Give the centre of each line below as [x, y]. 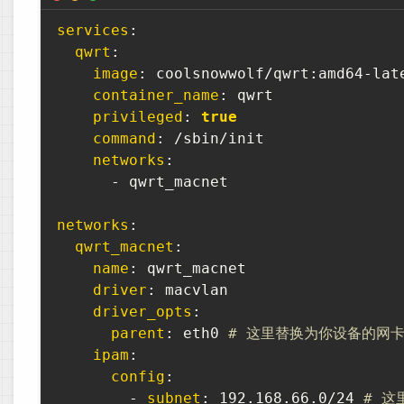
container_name [156, 96]
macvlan [192, 290]
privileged [138, 117]
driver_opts [142, 312]
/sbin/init [215, 139]
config [138, 377]
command [124, 139]
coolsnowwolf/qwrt [228, 74]
